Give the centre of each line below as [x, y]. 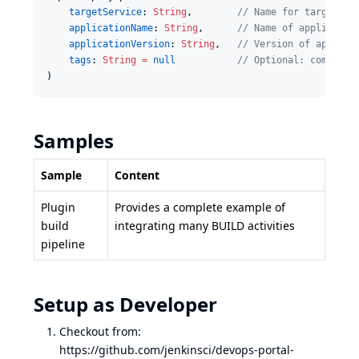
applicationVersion [119, 44]
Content [137, 175]
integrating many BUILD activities [205, 225]
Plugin [58, 207]
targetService [105, 12]
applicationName [111, 28]
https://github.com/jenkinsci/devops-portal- [177, 349]
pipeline [63, 244]
